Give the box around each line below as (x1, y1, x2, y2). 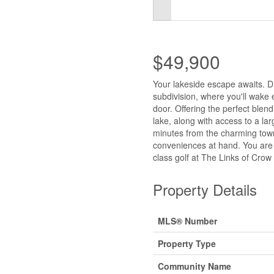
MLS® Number (157, 214, 217, 227)
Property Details (152, 178, 257, 200)
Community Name (157, 259, 231, 272)
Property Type (157, 237, 216, 250)
